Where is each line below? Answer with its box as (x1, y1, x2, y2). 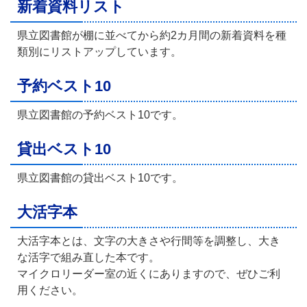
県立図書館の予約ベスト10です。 (17, 109, 183, 121)
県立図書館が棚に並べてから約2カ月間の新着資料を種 (17, 29, 286, 42)
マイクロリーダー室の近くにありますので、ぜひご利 (17, 268, 280, 280)
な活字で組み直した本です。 (17, 251, 160, 264)
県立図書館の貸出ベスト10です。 (17, 172, 183, 184)
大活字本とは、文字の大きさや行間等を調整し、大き (17, 235, 280, 247)
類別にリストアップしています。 (17, 46, 182, 58)
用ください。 (17, 284, 83, 297)
